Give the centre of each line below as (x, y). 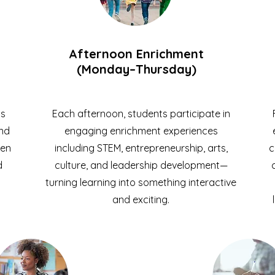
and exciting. (141, 200)
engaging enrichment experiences (141, 131)
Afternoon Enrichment (136, 54)
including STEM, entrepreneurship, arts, (141, 148)
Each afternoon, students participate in (141, 114)
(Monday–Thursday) (136, 69)
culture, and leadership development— (141, 165)
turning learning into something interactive (141, 183)
